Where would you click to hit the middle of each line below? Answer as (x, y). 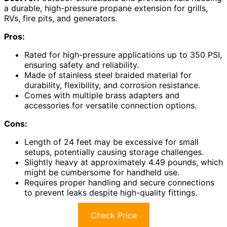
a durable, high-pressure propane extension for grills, (106, 8)
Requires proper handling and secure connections (119, 182)
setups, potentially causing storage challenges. (114, 152)
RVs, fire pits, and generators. (61, 18)
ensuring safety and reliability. (82, 65)
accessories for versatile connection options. (110, 105)
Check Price (113, 215)
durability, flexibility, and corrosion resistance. (112, 85)
